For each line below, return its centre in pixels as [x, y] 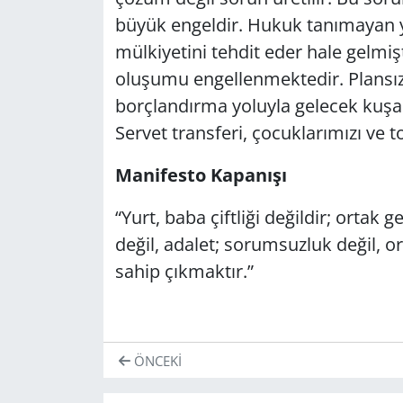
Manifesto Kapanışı [201, 175]
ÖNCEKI [156, 360]
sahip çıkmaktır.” [184, 271]
